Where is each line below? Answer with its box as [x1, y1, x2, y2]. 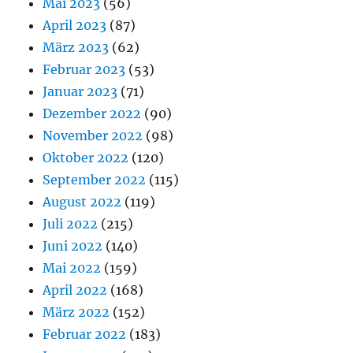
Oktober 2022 [43, 149, 129, 165]
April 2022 [43, 281, 108, 298]
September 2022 [43, 171, 147, 188]
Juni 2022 [43, 237, 103, 254]
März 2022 [43, 303, 110, 320]
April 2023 [43, 17, 107, 33]
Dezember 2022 [43, 105, 142, 121]
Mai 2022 [43, 259, 102, 276]
